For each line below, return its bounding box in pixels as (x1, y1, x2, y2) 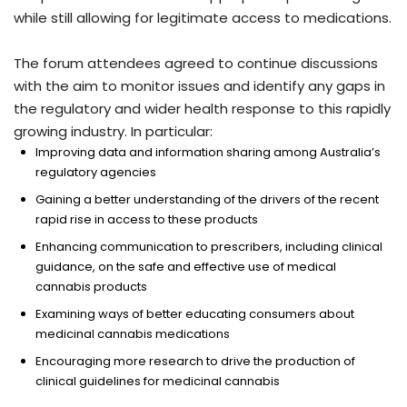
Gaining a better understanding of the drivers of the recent (35, 190, 379, 208)
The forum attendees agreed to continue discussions (14, 53, 378, 73)
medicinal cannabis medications (35, 324, 230, 342)
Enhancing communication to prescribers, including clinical (35, 237, 382, 255)
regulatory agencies (35, 163, 156, 181)
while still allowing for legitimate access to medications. (14, 7, 392, 27)
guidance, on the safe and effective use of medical (35, 257, 336, 275)
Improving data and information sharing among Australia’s (35, 143, 381, 161)
